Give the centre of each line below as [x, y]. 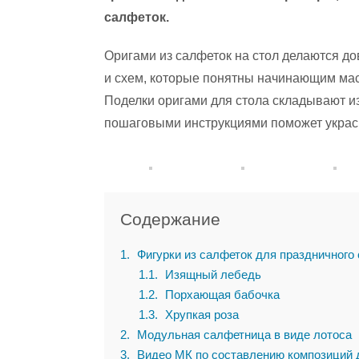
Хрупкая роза [200, 315]
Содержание [170, 219]
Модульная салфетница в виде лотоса [243, 335]
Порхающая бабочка [220, 294]
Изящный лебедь [211, 274]
